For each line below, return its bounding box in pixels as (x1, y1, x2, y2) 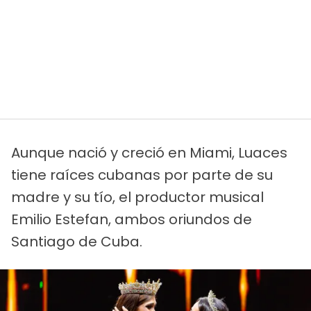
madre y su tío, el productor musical (11, 187, 264, 207)
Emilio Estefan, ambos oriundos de (11, 209, 252, 229)
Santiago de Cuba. (11, 231, 142, 251)
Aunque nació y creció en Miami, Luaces (11, 142, 287, 162)
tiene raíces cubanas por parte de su (11, 165, 273, 185)
